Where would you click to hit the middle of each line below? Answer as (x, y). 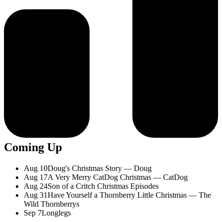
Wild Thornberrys (52, 204)
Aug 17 (36, 177)
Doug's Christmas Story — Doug (100, 168)
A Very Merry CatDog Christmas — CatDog (118, 177)
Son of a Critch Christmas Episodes (103, 186)
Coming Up (33, 147)
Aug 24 (36, 186)
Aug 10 (36, 168)
